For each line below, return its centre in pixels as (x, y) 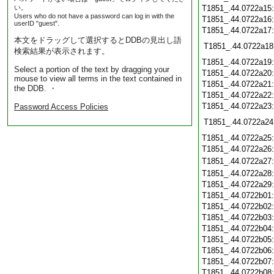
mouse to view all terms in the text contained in (98, 79)
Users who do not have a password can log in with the (94, 16)
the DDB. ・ (35, 88)
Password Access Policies (61, 107)
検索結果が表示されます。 (62, 51)
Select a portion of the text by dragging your (92, 69)
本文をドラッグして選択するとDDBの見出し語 (98, 40)
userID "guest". (37, 23)
